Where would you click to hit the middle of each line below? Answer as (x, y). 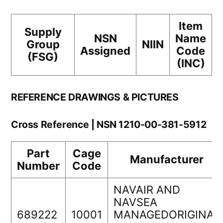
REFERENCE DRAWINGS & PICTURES (95, 97)
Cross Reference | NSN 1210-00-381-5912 (109, 125)
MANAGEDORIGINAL (167, 215)
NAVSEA (135, 202)
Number (38, 166)
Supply (43, 32)
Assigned (105, 51)
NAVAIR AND (147, 190)
